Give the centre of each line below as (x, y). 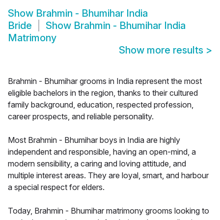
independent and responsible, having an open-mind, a (102, 152)
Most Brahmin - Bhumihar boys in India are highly (94, 140)
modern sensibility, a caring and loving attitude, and (97, 164)
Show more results (162, 50)
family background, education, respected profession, (101, 105)
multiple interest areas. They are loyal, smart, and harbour (108, 176)
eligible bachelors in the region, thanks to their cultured (103, 93)
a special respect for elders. (56, 187)
